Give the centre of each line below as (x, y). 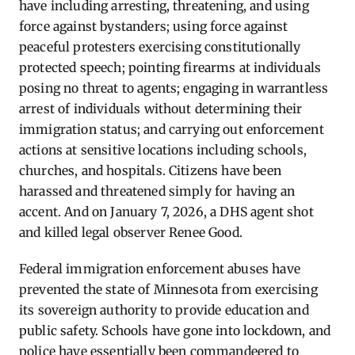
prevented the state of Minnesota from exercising (168, 289)
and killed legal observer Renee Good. (131, 232)
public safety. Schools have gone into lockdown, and (175, 330)
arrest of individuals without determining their (161, 109)
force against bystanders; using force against (154, 26)
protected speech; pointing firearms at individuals (170, 67)
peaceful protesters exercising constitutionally (160, 47)
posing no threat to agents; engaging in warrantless (174, 88)
